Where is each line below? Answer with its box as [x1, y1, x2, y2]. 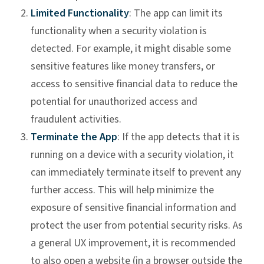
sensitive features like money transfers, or [31, 59, 215, 74]
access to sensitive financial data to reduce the [31, 77, 237, 92]
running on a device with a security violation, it [31, 147, 234, 163]
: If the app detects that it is [117, 130, 240, 145]
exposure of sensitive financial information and [31, 200, 236, 216]
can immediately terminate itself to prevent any [31, 165, 241, 180]
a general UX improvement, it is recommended [31, 236, 236, 251]
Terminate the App [31, 130, 117, 145]
